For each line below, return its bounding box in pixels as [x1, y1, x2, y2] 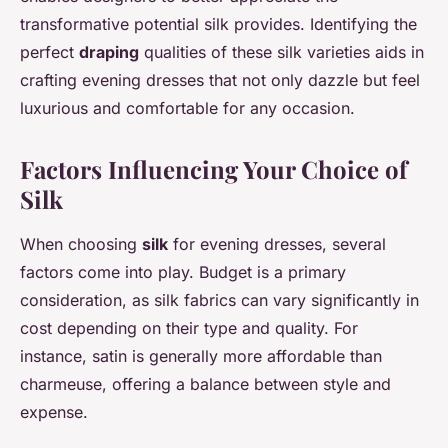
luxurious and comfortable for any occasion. [20, 98, 355, 119]
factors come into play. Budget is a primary [20, 262, 346, 283]
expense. [20, 402, 88, 423]
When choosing [20, 234, 142, 255]
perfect [20, 42, 79, 63]
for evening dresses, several [168, 234, 386, 255]
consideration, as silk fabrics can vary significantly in [20, 290, 419, 311]
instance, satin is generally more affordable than [20, 346, 382, 367]
